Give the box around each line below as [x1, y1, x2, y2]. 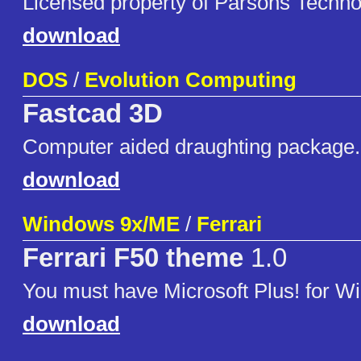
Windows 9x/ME [23, 212, 180, 237]
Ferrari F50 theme [23, 243, 243, 273]
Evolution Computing [85, 68, 297, 93]
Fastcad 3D [23, 99, 163, 129]
